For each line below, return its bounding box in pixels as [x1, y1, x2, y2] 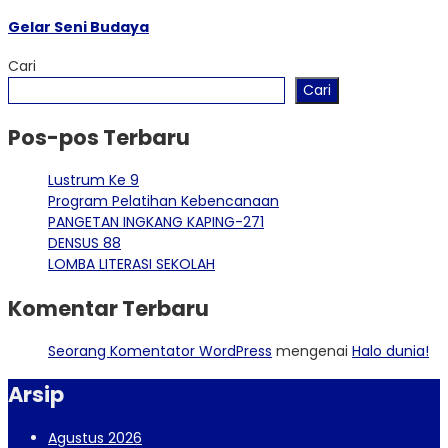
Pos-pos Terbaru [8, 122, 190, 152]
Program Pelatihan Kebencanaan [48, 191, 279, 212]
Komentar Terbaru [8, 293, 209, 323]
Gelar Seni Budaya [8, 16, 149, 37]
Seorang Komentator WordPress [48, 340, 272, 361]
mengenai [272, 340, 352, 361]
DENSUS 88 [48, 233, 121, 254]
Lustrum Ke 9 [48, 170, 139, 191]
